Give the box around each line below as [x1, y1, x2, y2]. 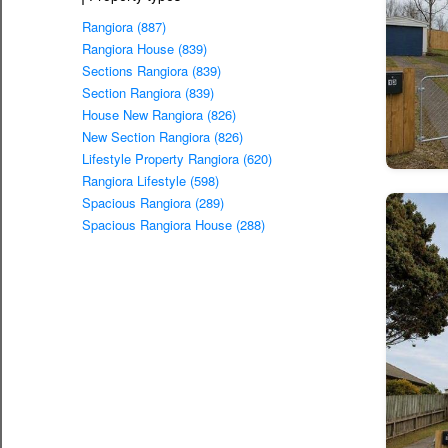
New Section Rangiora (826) [82, 127, 243, 147]
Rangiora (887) [82, 17, 166, 37]
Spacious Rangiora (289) [82, 193, 224, 213]
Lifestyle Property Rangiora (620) [82, 149, 272, 169]
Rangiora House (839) [82, 39, 207, 59]
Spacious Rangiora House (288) [82, 215, 265, 235]
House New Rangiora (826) [82, 105, 236, 125]
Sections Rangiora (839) [82, 61, 221, 81]
